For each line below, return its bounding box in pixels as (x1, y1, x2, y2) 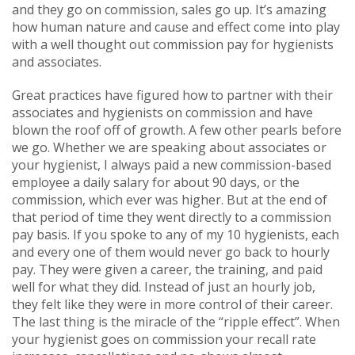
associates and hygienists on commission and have (12, 103, 313, 121)
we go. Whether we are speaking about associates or (12, 138, 326, 156)
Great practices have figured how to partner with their (12, 86, 333, 104)
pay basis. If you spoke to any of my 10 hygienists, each (12, 225, 339, 243)
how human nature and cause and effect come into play (12, 17, 340, 36)
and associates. (12, 52, 101, 71)
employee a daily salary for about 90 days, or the (12, 173, 300, 191)
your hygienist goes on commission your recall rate (12, 330, 316, 348)
